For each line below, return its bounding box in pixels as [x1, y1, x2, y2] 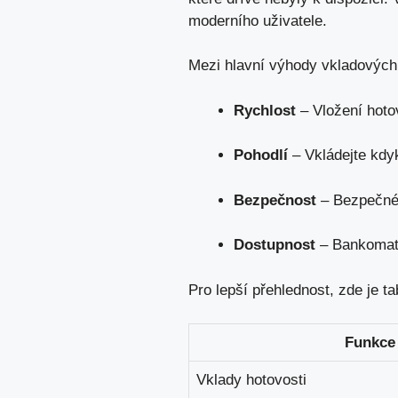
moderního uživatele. [188, 12, 327, 29]
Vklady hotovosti [196, 371, 306, 389]
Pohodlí [234, 147, 288, 164]
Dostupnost [234, 236, 315, 254]
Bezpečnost [234, 191, 316, 209]
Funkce [344, 334, 395, 352]
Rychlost [234, 101, 296, 119]
